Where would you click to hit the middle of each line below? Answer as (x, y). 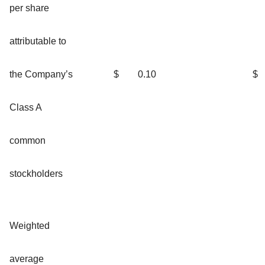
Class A (25, 107)
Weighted (30, 225)
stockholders (36, 173)
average (27, 258)
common (28, 140)
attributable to (38, 41)
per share (29, 8)
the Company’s (41, 74)
